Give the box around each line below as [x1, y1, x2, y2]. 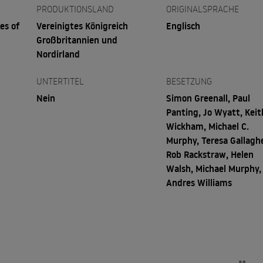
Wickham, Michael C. [166, 119, 249, 133]
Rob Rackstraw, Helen [166, 147, 254, 161]
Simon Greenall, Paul [166, 91, 251, 104]
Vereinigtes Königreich [36, 19, 128, 32]
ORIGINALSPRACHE [166, 2, 240, 15]
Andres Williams [166, 176, 232, 189]
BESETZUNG [166, 75, 213, 87]
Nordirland [36, 47, 80, 60]
